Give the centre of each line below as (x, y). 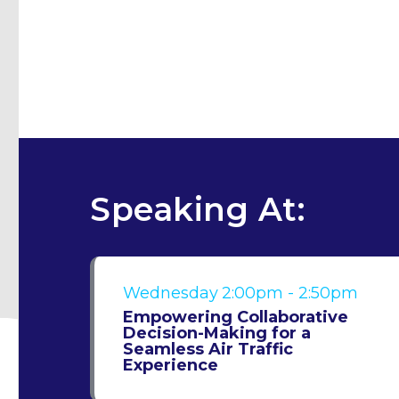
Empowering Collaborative (236, 317)
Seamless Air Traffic (208, 349)
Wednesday (171, 293)
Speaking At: (198, 209)
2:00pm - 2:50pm (290, 293)
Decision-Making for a (217, 333)
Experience (171, 365)
